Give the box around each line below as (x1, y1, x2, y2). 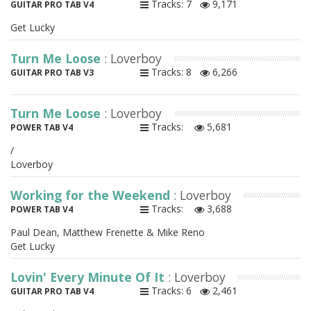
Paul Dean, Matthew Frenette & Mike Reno (10, 226, 205, 239)
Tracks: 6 (148, 284, 200, 298)
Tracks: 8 (148, 65, 200, 79)
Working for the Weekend (10, 187, 174, 204)
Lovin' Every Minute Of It (10, 269, 168, 286)
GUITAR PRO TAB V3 (10, 67, 94, 79)
